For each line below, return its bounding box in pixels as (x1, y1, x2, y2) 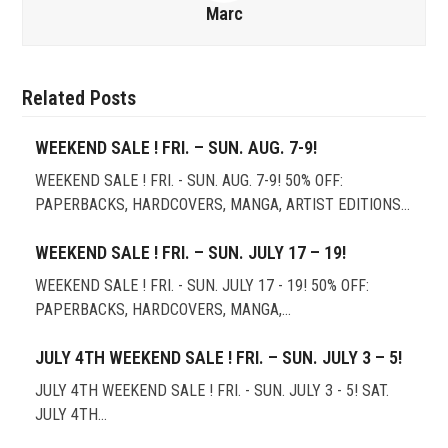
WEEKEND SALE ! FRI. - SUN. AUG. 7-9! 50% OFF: (34, 171, 343, 191)
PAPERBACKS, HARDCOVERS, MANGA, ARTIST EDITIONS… (34, 195, 410, 215)
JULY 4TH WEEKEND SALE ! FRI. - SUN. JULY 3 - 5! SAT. (34, 381, 389, 401)
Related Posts (22, 86, 137, 111)
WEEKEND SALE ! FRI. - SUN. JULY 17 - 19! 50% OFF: (34, 276, 369, 296)
